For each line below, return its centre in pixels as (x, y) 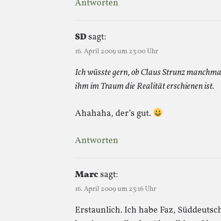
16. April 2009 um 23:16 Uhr (116, 189)
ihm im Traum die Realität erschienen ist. (145, 86)
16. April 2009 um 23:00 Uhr (117, 51)
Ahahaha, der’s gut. (114, 113)
